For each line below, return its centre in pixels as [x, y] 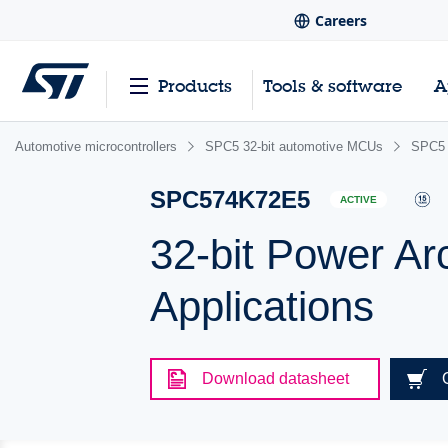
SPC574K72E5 [230, 199]
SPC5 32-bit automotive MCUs [294, 146]
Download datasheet [276, 378]
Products [194, 86]
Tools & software [333, 86]
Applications [262, 306]
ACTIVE [359, 200]
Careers [341, 21]
